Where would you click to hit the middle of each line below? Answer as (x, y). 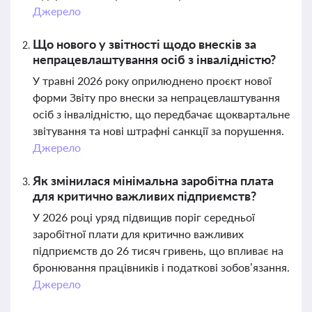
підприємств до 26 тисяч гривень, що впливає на (158, 250)
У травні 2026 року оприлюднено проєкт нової (152, 80)
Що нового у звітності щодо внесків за (145, 44)
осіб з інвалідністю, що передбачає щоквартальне (161, 114)
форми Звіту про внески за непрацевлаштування (156, 97)
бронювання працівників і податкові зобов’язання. (161, 267)
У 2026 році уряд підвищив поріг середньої (144, 217)
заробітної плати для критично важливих (138, 234)
